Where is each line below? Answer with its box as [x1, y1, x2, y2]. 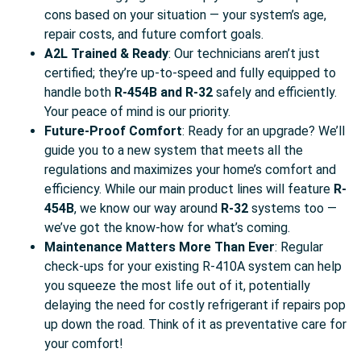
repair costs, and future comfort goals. [44, 27, 263, 42]
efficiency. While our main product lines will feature [44, 181, 334, 197]
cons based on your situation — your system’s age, [44, 7, 326, 23]
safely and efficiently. [213, 85, 337, 100]
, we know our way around [74, 201, 221, 216]
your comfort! [44, 336, 123, 351]
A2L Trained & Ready [44, 46, 168, 61]
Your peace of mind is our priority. [44, 104, 230, 119]
